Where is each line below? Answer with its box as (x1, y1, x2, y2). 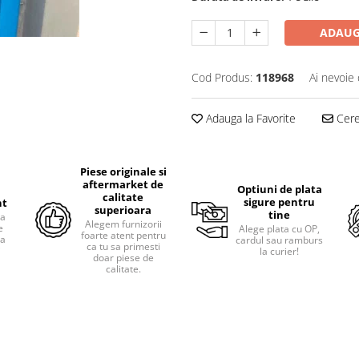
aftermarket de (83, 177, 164, 192)
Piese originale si (79, 164, 167, 179)
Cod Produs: (192, 70, 252, 86)
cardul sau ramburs (236, 233, 324, 248)
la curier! (260, 244, 300, 259)
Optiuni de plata (236, 182, 322, 197)
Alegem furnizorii (84, 217, 162, 232)
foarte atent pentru (80, 228, 166, 243)
